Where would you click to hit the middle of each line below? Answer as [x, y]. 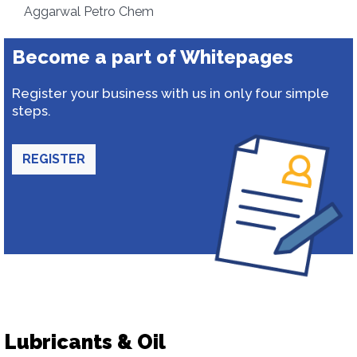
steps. [31, 111]
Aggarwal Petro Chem [89, 12]
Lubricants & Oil [85, 342]
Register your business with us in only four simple [171, 93]
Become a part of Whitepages [153, 57]
